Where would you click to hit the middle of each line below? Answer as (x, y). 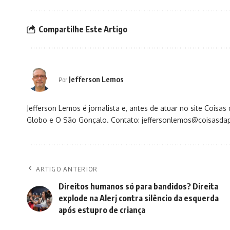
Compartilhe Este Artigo (83, 29)
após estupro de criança (102, 210)
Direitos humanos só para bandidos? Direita (138, 187)
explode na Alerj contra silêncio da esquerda (139, 198)
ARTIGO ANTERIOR (67, 169)
